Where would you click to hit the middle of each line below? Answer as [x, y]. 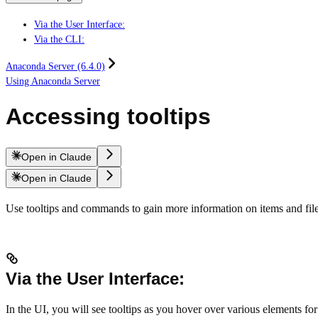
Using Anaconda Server [53, 81]
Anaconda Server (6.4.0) [55, 66]
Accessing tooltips [108, 117]
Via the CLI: [59, 39]
